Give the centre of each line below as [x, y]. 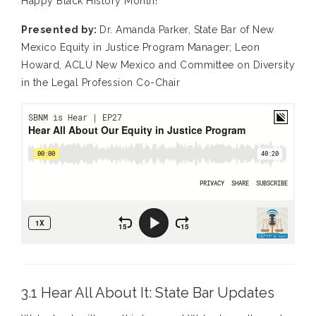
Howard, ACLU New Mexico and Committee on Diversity [158, 65]
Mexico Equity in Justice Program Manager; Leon [140, 48]
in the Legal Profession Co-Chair [101, 83]
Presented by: [60, 30]
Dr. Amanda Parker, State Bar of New [187, 30]
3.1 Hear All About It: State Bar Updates [148, 293]
